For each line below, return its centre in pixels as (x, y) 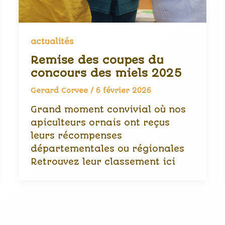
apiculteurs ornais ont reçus (100, 123)
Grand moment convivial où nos (108, 109)
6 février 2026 (124, 91)
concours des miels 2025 (107, 73)
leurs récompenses (77, 136)
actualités (52, 41)
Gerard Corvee (61, 91)
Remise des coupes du (97, 60)
